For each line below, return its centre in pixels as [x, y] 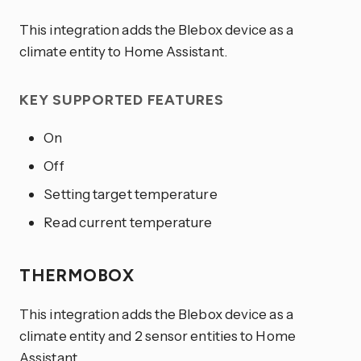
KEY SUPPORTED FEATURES [124, 100]
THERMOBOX [79, 276]
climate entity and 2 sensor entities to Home [158, 336]
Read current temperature [128, 222]
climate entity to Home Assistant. [123, 51]
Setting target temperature [131, 194]
